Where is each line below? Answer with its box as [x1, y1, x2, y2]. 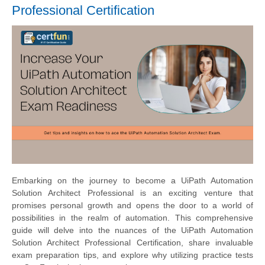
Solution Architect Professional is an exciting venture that [12, 188, 253, 198]
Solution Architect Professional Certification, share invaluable [12, 238, 253, 248]
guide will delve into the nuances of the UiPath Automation [12, 225, 253, 235]
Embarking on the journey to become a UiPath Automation [12, 176, 253, 186]
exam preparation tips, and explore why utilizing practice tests [12, 250, 253, 260]
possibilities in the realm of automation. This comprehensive [12, 213, 253, 223]
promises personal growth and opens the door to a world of [12, 201, 253, 211]
